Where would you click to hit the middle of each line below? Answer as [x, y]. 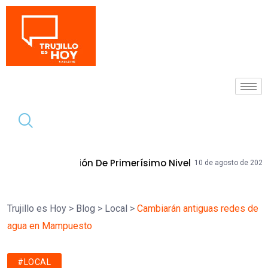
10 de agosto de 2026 [129, 163]
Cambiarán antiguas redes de [198, 208]
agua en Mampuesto [50, 226]
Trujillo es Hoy [37, 208]
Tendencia [43, 162]
